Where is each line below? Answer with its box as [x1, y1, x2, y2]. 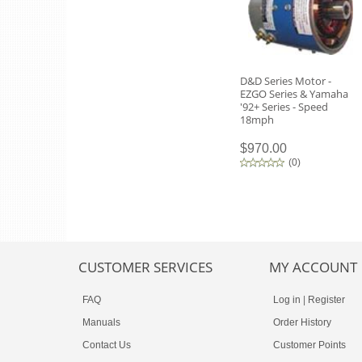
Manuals [82, 317, 120, 328]
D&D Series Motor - [240, 74, 331, 88]
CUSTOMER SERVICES [78, 258, 213, 276]
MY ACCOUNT [269, 258, 357, 276]
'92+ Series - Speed [240, 99, 328, 114]
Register [308, 294, 345, 305]
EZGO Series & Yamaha [240, 86, 348, 101]
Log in [273, 294, 301, 305]
